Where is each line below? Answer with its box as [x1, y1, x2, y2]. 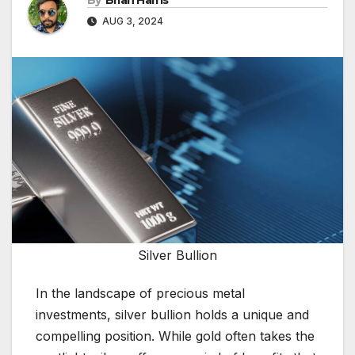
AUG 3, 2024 [100, 15, 163, 28]
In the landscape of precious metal [36, 285, 245, 302]
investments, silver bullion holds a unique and [36, 307, 309, 323]
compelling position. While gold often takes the [36, 328, 315, 345]
